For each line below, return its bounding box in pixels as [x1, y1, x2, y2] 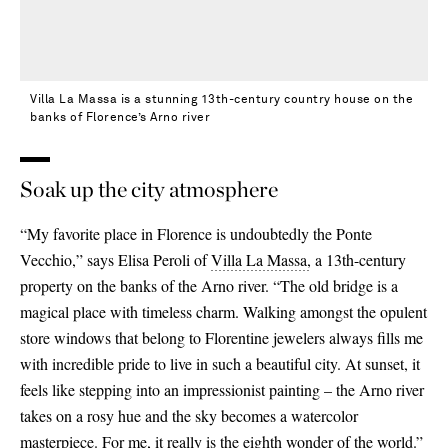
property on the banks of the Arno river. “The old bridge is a [20, 274, 398, 296]
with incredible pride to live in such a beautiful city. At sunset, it [20, 352, 420, 374]
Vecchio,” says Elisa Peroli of [20, 248, 211, 270]
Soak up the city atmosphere [20, 175, 278, 202]
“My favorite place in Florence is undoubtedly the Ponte [20, 222, 372, 244]
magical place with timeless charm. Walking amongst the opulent [20, 300, 427, 322]
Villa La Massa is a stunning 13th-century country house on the [30, 93, 413, 106]
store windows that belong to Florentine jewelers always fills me [20, 326, 423, 348]
